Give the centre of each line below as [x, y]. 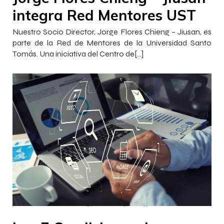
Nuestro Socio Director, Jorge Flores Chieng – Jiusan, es [112, 32]
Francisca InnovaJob [45, 204]
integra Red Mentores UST [104, 15]
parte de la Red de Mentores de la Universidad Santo [112, 43]
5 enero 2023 [106, 204]
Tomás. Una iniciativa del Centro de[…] [78, 54]
